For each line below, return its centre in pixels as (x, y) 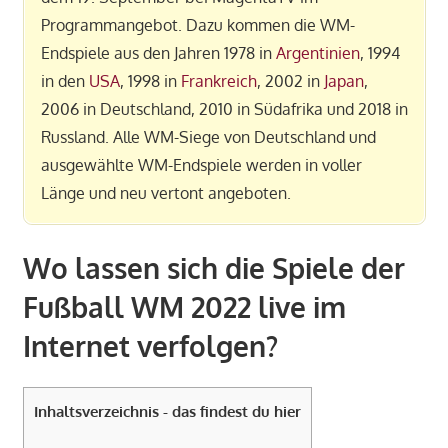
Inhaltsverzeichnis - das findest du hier (167, 410)
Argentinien (317, 52)
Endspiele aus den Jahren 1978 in (158, 52)
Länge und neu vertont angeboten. (165, 192)
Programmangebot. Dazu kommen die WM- (197, 24)
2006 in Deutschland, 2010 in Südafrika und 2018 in (224, 108)
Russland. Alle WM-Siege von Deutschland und (208, 136)
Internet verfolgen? (150, 345)
